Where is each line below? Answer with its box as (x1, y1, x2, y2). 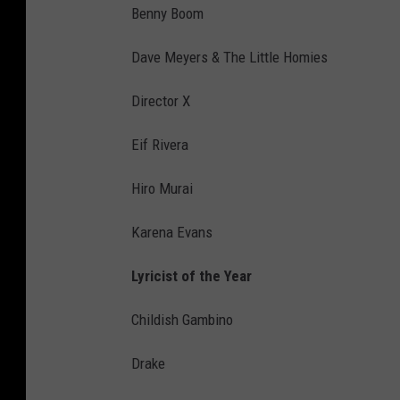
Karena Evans (131, 223, 212, 242)
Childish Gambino (131, 311, 233, 329)
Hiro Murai (131, 179, 193, 198)
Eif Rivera (131, 136, 188, 154)
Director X (131, 92, 190, 111)
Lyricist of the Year (131, 267, 252, 286)
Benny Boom (131, 4, 204, 23)
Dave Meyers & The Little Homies (131, 48, 328, 67)
